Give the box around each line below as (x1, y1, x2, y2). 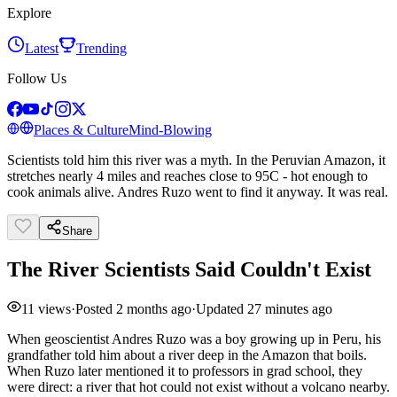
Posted (75, 300, 116, 316)
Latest (25, 41, 58, 56)
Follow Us (7, 71, 66, 86)
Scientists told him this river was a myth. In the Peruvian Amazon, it (7, 152, 385, 167)
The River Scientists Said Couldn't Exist (7, 257, 371, 281)
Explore (7, 5, 51, 20)
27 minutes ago (247, 300, 332, 316)
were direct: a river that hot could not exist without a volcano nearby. (7, 378, 390, 394)
